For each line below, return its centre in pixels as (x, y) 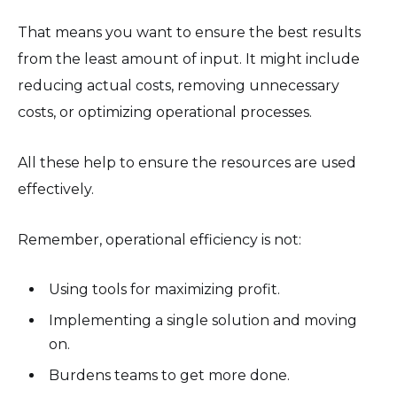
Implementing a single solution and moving (203, 321)
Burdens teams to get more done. (170, 376)
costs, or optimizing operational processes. (165, 113)
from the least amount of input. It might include (189, 59)
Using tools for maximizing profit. (165, 290)
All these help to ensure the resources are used (187, 163)
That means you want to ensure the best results (189, 33)
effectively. (56, 190)
